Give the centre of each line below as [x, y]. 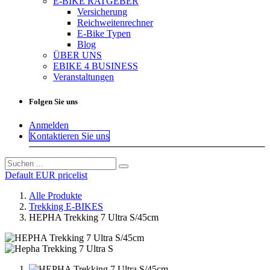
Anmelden [49, 125]
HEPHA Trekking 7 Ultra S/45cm [94, 218]
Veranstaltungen [83, 77]
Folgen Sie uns [53, 102]
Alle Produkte [55, 196]
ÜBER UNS [77, 55]
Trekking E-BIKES [66, 207]
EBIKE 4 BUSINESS [96, 66]
